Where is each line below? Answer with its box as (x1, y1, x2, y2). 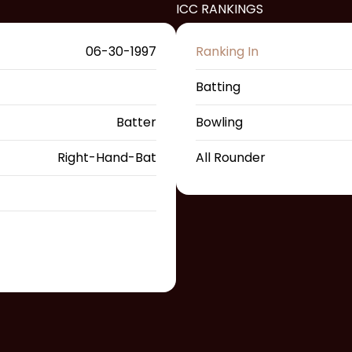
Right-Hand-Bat (57, 148, 156, 167)
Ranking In (196, 42, 258, 61)
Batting (196, 78, 240, 97)
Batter (116, 113, 156, 132)
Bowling (196, 113, 243, 132)
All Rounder (196, 148, 266, 167)
